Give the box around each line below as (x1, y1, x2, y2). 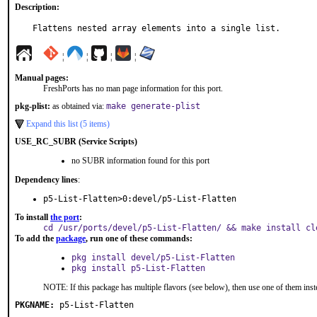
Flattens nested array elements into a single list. (33, 23, 280, 33)
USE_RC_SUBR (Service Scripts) (15, 137, 137, 146)
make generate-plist (106, 101, 200, 111)
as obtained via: (50, 101, 106, 111)
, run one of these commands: (86, 234, 192, 243)
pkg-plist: (15, 101, 50, 111)
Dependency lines (15, 175, 78, 185)
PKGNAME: (15, 300, 54, 310)
